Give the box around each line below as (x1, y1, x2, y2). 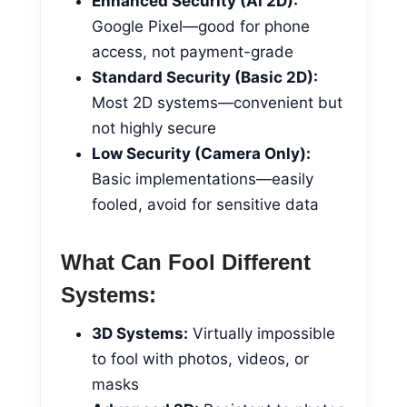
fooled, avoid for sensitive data (92, 194, 319, 213)
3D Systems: (92, 323, 188, 342)
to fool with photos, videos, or (92, 349, 309, 368)
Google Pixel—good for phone (92, 16, 310, 35)
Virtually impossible (188, 323, 335, 342)
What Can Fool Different (61, 249, 311, 274)
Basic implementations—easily (92, 169, 313, 188)
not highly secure (92, 118, 216, 137)
